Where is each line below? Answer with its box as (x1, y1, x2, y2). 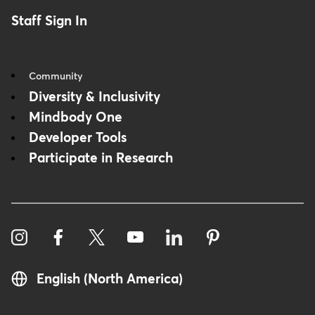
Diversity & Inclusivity (29, 91, 160, 105)
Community (29, 72, 82, 82)
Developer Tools (29, 131, 127, 146)
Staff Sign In (11, 15, 87, 29)
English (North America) (37, 273, 184, 287)
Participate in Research (29, 152, 173, 166)
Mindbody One (29, 111, 122, 125)
